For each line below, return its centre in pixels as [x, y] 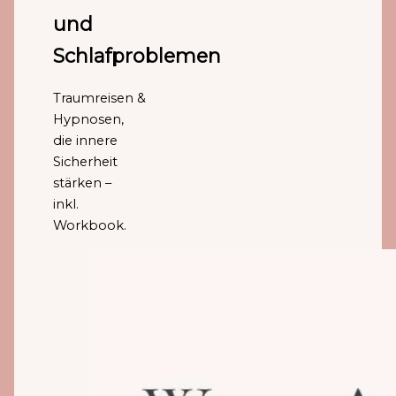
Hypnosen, [89, 120]
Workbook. [90, 226]
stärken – [83, 183]
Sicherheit [86, 162]
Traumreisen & [100, 99]
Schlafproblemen [137, 55]
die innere [86, 141]
